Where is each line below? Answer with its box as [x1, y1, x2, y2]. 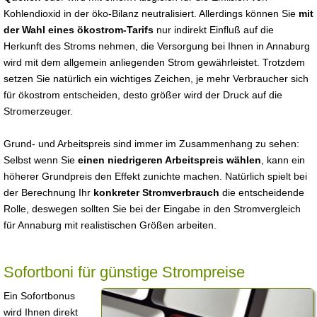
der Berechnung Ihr [4, 187, 93, 198]
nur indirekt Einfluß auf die [154, 24, 274, 35]
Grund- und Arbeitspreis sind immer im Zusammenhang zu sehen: [4, 138, 299, 149]
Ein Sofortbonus [4, 290, 75, 301]
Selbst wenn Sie [4, 154, 78, 166]
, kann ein [261, 154, 305, 166]
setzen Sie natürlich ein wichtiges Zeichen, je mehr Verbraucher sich [4, 73, 309, 84]
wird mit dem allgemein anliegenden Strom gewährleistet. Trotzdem [4, 57, 305, 68]
